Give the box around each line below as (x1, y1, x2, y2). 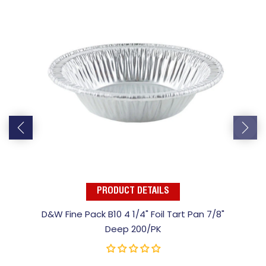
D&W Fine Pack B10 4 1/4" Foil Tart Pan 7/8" (42, 207, 224, 220)
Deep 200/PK (104, 222, 161, 235)
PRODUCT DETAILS (97, 186, 169, 197)
